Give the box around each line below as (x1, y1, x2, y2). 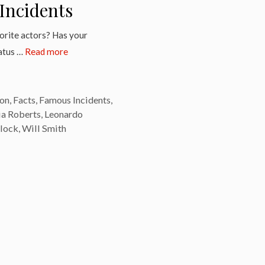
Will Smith (22, 122, 66, 134)
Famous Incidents (38, 93, 111, 105)
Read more (25, 46, 68, 57)
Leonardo (44, 108, 83, 119)
